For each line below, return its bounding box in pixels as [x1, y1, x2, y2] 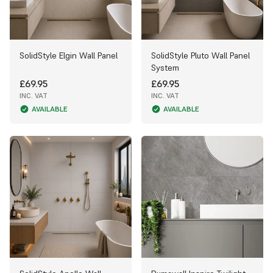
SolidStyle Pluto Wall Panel [151, 49, 250, 61]
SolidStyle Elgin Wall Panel [19, 49, 118, 61]
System [151, 62, 179, 73]
